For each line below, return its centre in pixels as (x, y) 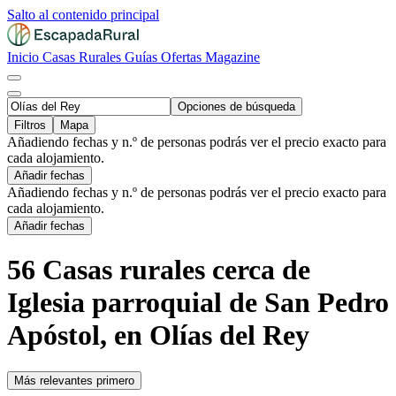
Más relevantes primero (74, 380)
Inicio (25, 57)
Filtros (30, 125)
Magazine (232, 57)
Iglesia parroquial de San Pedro (198, 303)
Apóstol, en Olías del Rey (158, 335)
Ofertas (183, 57)
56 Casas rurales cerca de (159, 270)
